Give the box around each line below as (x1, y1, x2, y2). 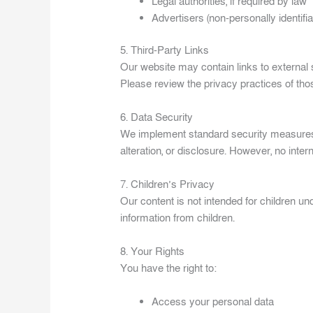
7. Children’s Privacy (120, 177, 215, 192)
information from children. (120, 211, 235, 226)
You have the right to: (120, 261, 217, 276)
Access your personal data (152, 295, 275, 310)
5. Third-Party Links (120, 43, 210, 58)
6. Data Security (120, 110, 194, 125)
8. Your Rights (120, 245, 185, 259)
